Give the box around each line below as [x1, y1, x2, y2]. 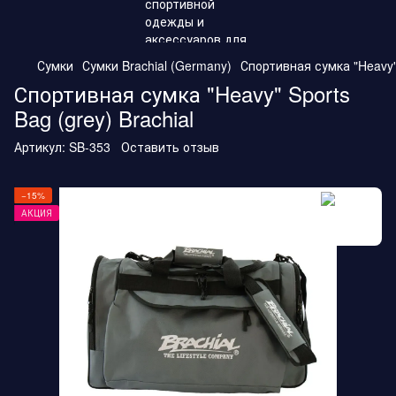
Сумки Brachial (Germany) [82, 57, 232, 74]
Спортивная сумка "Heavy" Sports [14, 78, 350, 109]
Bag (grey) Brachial [14, 103, 194, 133]
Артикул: [14, 138, 65, 156]
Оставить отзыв [121, 138, 219, 156]
